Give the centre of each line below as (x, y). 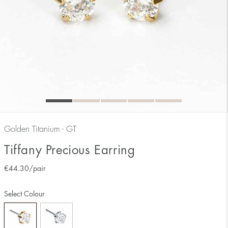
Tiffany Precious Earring (70, 150)
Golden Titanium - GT (40, 129)
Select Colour (24, 194)
